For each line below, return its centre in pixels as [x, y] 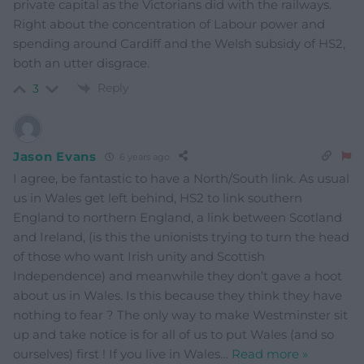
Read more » [270, 354]
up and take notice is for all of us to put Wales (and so [173, 335]
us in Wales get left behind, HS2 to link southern [158, 198]
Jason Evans [55, 156]
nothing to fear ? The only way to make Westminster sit [180, 315]
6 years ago [143, 156]
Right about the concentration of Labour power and [169, 24]
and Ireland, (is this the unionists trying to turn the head [181, 237]
